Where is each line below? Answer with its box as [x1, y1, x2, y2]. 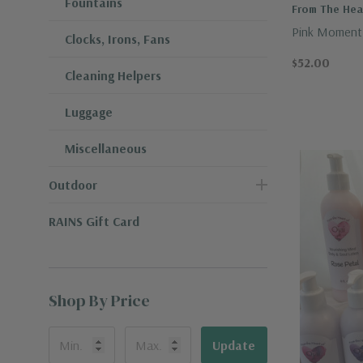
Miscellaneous [65, 140, 147, 156]
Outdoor [49, 177, 97, 193]
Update [212, 337, 256, 353]
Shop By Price [49, 289, 150, 312]
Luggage [65, 104, 113, 120]
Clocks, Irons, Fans [65, 31, 170, 47]
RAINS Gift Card [49, 213, 139, 229]
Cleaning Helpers [65, 67, 161, 83]
